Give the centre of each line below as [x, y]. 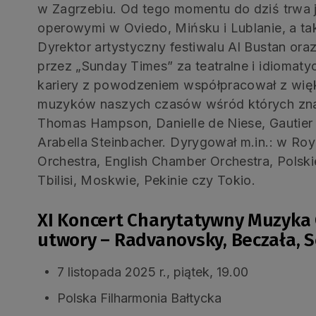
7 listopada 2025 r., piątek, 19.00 [153, 272]
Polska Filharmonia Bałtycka [140, 298]
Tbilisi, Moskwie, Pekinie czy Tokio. [147, 180]
